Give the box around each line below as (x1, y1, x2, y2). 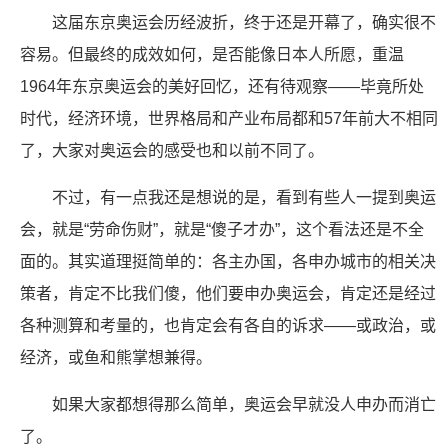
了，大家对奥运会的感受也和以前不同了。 (20, 142, 324, 159)
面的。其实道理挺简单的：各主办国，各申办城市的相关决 (20, 253, 436, 270)
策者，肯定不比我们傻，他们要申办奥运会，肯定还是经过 (20, 285, 436, 302)
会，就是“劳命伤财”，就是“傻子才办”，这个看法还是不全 (20, 221, 424, 238)
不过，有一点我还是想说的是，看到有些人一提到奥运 (52, 189, 436, 206)
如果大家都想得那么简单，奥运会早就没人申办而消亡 (52, 396, 436, 413)
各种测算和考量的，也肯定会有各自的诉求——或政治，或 (20, 317, 436, 334)
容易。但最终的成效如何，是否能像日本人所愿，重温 (20, 46, 404, 63)
